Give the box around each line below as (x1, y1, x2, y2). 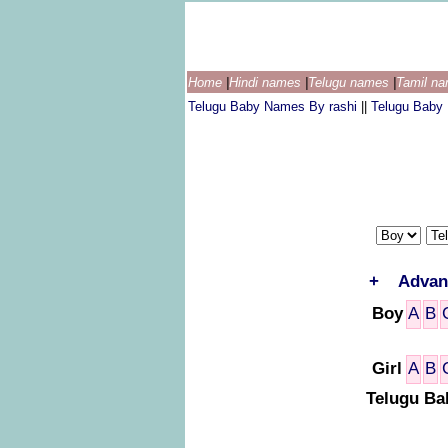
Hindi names (229, 75, 305, 90)
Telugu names (308, 75, 393, 90)
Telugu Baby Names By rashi (188, 99, 361, 114)
